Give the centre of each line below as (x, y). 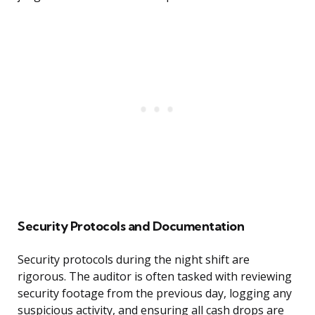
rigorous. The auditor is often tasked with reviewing (155, 277)
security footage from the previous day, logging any (155, 294)
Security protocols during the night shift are (134, 260)
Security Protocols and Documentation (131, 226)
